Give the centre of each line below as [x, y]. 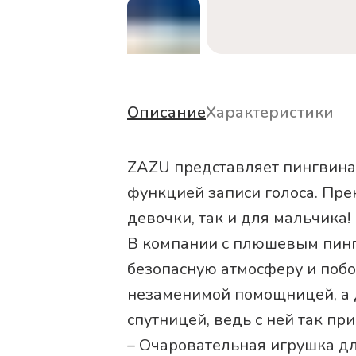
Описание [166, 112]
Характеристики [270, 112]
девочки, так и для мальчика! [239, 218]
